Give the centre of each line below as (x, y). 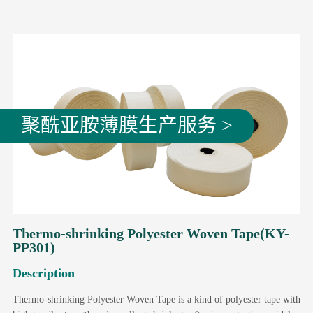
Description (43, 273)
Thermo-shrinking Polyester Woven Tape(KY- (151, 233)
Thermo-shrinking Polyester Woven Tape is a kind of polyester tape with (156, 299)
